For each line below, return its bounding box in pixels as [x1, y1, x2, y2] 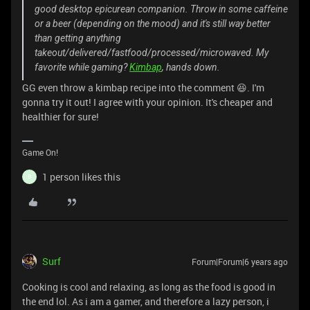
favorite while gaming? [35, 61, 129, 73]
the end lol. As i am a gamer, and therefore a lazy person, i [22, 294, 269, 308]
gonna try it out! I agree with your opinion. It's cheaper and [22, 95, 273, 109]
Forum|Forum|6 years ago [192, 255, 288, 267]
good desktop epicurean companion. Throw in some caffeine [35, 3, 288, 15]
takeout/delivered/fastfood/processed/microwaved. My [35, 46, 268, 58]
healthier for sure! [22, 109, 99, 123]
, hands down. [162, 61, 220, 73]
